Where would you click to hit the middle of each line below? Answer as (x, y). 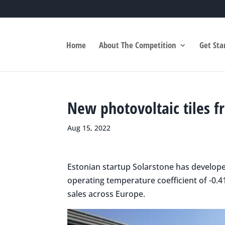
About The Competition (138, 45)
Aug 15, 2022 (89, 128)
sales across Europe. (106, 194)
